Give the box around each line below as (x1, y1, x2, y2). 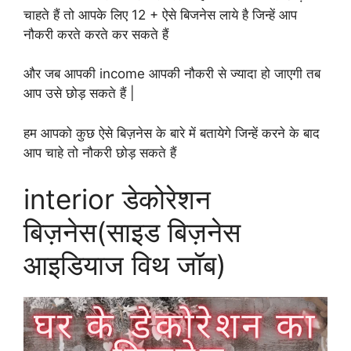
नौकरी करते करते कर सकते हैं (24, 26, 168, 42)
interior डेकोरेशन (24, 183, 211, 216)
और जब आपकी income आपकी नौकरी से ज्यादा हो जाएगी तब (24, 66, 320, 82)
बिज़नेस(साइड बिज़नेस (24, 215, 241, 249)
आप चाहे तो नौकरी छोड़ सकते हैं (24, 144, 176, 161)
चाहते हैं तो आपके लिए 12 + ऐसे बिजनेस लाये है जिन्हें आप (24, 6, 297, 23)
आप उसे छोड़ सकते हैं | (24, 85, 135, 102)
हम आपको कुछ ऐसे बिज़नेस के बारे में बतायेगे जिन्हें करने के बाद (24, 125, 320, 141)
